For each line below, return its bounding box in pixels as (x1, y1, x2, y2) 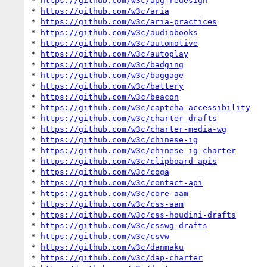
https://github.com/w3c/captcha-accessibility (41, 103, 250, 112)
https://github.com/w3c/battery (41, 81, 184, 91)
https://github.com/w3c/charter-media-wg (41, 124, 226, 133)
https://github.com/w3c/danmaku (41, 242, 184, 252)
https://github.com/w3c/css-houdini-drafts (41, 210, 236, 219)
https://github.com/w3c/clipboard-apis (41, 156, 217, 166)
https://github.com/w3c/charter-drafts (41, 113, 217, 123)
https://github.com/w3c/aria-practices (41, 17, 217, 26)
